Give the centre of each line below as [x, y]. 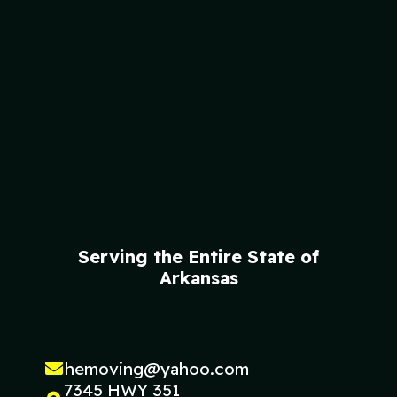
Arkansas [198, 277]
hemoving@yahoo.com [157, 368]
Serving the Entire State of [198, 256]
